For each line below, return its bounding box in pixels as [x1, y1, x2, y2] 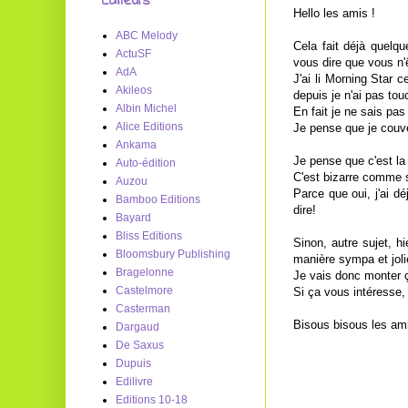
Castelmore [116, 284, 173, 297]
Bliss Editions [116, 229, 182, 242]
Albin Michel [116, 102, 177, 115]
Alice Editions [116, 120, 183, 133]
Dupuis [116, 357, 151, 370]
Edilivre [116, 375, 153, 388]
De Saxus [116, 339, 164, 352]
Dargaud [116, 321, 159, 333]
